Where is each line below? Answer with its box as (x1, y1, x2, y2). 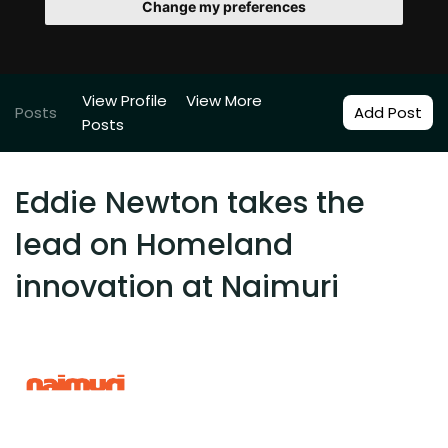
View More (186, 89, 262, 111)
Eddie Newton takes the (15, 181, 365, 224)
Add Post (353, 101, 422, 123)
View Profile (82, 89, 167, 111)
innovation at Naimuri (15, 265, 339, 308)
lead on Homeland (15, 223, 293, 266)
